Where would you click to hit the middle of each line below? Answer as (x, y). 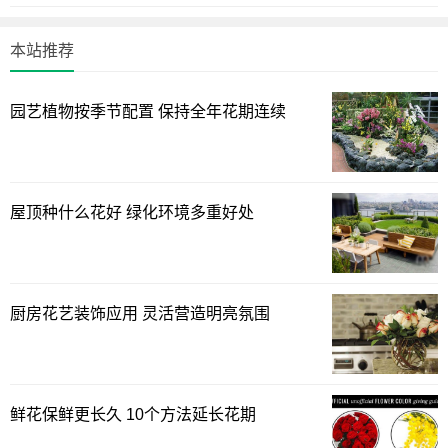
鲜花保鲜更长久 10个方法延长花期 (133, 414)
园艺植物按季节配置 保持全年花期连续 (148, 111)
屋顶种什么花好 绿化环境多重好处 (132, 212)
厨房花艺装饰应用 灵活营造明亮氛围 (140, 313)
